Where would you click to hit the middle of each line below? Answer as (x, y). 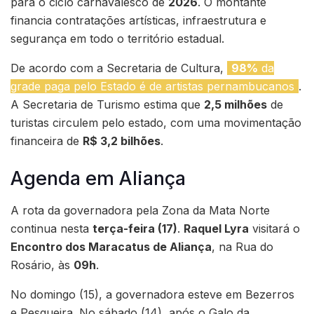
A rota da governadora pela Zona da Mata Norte (140, 210)
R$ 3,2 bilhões (122, 141)
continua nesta (52, 228)
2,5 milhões (235, 105)
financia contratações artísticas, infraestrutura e (138, 21)
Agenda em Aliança (98, 178)
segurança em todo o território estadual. (117, 39)
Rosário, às (42, 265)
